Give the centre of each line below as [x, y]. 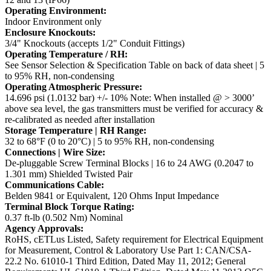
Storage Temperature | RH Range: [76, 131]
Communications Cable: [54, 185]
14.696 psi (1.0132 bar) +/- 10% [67, 98]
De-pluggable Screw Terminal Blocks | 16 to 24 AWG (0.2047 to [129, 163]
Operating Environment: [56, 11]
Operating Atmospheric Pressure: [73, 87]
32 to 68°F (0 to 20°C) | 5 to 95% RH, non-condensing [109, 142]
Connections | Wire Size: [55, 152]
